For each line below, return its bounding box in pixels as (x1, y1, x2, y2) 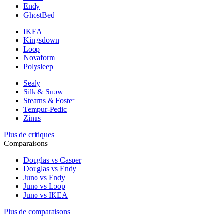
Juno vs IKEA (23, 191, 68, 199)
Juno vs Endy (23, 173, 65, 182)
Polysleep (23, 62, 53, 71)
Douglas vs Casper (23, 156, 81, 164)
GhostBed (23, 11, 54, 19)
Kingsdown (23, 36, 59, 44)
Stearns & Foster (23, 96, 74, 105)
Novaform (23, 54, 55, 62)
